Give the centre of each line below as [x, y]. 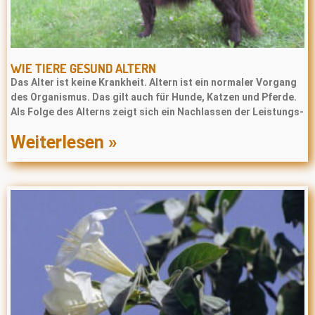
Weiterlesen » [64, 142]
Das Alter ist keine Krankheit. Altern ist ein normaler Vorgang [154, 82]
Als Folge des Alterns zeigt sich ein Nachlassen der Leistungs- [157, 112]
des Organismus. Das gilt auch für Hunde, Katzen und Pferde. [154, 97]
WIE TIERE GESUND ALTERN [83, 68]
